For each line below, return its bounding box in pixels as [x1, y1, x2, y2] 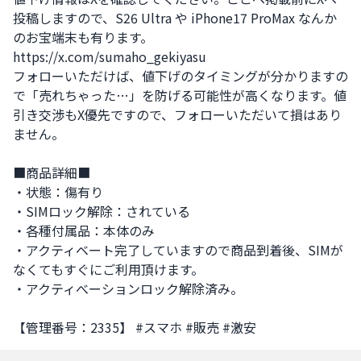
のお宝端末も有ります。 [13, 27, 153, 47]
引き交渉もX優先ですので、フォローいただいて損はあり [13, 105, 342, 124]
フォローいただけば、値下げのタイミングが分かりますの [13, 66, 348, 85]
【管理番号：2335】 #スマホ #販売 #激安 [13, 317, 256, 337]
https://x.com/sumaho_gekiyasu [13, 47, 206, 66]
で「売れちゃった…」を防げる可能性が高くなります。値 [13, 85, 346, 105]
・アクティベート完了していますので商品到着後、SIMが [13, 240, 343, 259]
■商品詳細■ [13, 163, 90, 182]
